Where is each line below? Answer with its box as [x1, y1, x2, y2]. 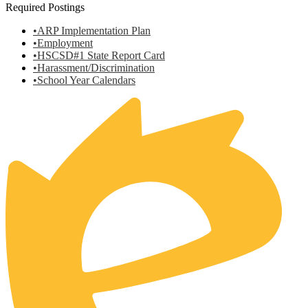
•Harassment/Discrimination [33, 62, 155, 74]
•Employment [33, 37, 93, 49]
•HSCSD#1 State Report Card [33, 49, 165, 61]
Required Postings [5, 1, 85, 13]
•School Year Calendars [33, 74, 135, 86]
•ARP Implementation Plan [33, 25, 151, 36]
